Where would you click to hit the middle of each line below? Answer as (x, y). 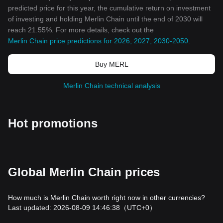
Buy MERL (111, 64)
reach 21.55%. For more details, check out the (81, 30)
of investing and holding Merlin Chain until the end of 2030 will (105, 19)
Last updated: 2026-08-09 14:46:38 (64, 208)
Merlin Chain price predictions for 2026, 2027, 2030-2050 (98, 41)
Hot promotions (53, 123)
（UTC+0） (138, 208)
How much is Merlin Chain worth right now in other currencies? (107, 198)
